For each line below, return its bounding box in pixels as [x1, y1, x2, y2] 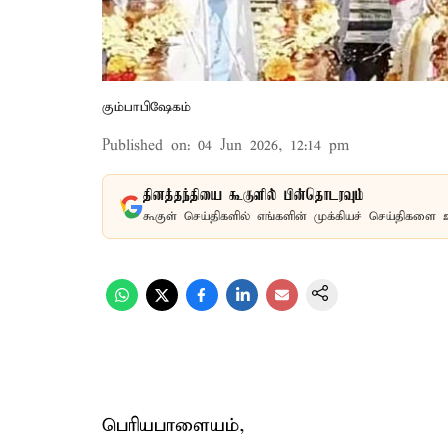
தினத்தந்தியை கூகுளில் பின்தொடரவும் [143, 187, 364, 205]
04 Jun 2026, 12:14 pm [198, 137, 349, 155]
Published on [102, 137, 187, 155]
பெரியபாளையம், [102, 414, 245, 437]
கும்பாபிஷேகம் [102, 99, 191, 116]
